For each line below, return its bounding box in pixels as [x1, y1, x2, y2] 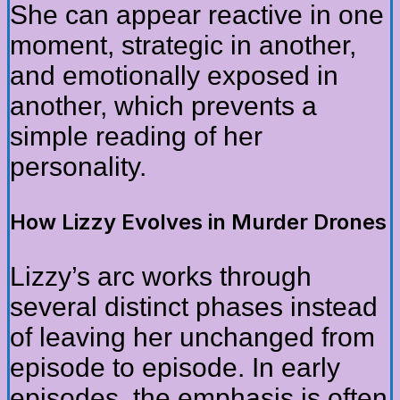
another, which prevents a [10, 90, 317, 121]
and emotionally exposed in [10, 60, 338, 90]
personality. [10, 151, 146, 181]
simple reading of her [10, 121, 262, 151]
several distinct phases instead [10, 291, 378, 321]
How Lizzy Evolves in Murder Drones [10, 208, 387, 235]
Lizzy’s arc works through [10, 261, 312, 291]
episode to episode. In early [10, 352, 340, 382]
